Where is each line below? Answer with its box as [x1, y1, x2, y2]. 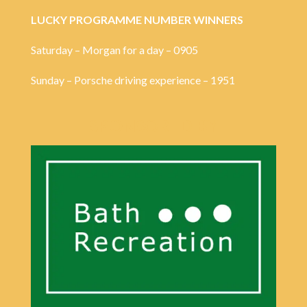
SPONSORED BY [88, 115, 218, 136]
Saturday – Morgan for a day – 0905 [30, 43, 198, 57]
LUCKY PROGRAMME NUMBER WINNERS [30, 13, 243, 27]
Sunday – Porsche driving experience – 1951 [30, 73, 235, 87]
